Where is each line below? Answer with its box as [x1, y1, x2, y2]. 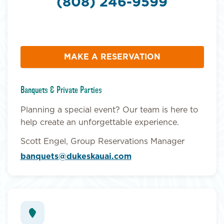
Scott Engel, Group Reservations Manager [20, 137, 184, 145]
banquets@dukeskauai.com [20, 152, 131, 160]
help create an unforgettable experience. [20, 118, 179, 127]
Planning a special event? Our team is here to [20, 106, 198, 114]
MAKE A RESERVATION [63, 53, 160, 61]
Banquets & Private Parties [20, 84, 102, 96]
